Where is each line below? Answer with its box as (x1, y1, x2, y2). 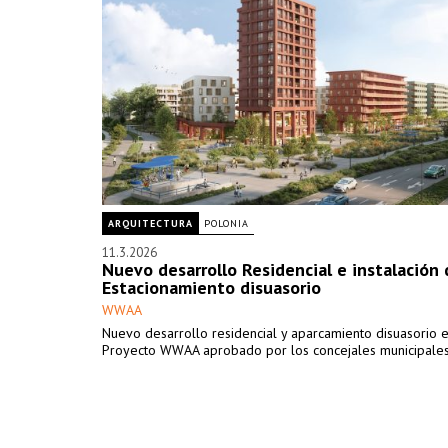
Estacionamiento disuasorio (102, 276, 321, 299)
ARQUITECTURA (108, 217, 193, 230)
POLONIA (204, 217, 249, 230)
